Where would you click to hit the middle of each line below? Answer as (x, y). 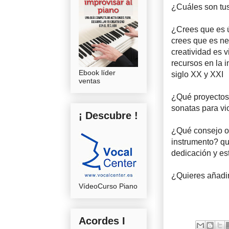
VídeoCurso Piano (108, 186)
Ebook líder (97, 72)
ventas (89, 81)
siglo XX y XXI (197, 74)
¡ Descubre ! (108, 115)
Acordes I (102, 221)
